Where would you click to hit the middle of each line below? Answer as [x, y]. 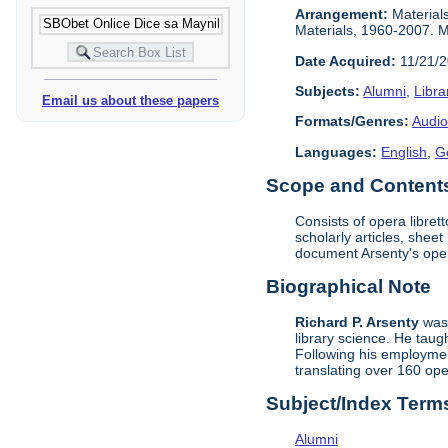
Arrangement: [342, 14]
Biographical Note [349, 287]
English [404, 151]
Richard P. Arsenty [357, 321]
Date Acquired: [346, 60]
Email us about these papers [131, 101]
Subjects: [328, 90]
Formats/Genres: [352, 121]
